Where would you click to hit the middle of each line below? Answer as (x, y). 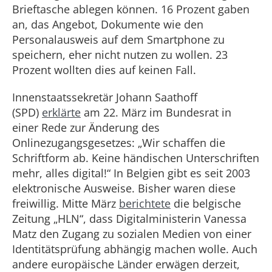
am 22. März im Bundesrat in (156, 112)
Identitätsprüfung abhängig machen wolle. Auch (135, 249)
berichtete (145, 203)
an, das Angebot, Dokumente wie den (108, 24)
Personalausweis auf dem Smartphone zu (118, 39)
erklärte (61, 112)
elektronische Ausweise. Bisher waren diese (124, 188)
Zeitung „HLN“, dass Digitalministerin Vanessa (129, 219)
